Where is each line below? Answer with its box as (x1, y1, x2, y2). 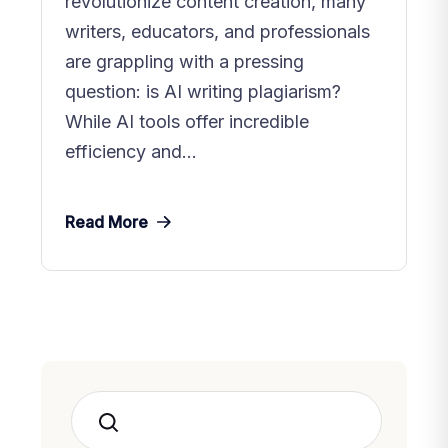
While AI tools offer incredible (65, 111, 309, 133)
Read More (65, 212, 148, 233)
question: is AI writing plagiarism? (65, 81, 341, 103)
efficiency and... (65, 141, 197, 163)
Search (91, 412, 139, 432)
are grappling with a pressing (65, 51, 304, 73)
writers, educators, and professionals (65, 21, 370, 43)
